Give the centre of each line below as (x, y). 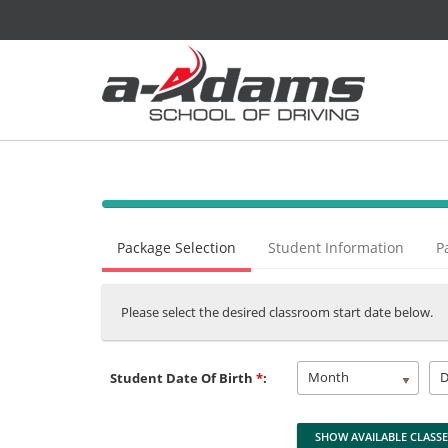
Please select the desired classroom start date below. (277, 312)
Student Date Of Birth (181, 378)
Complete (316, 228)
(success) (315, 248)
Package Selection (176, 247)
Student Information (336, 247)
